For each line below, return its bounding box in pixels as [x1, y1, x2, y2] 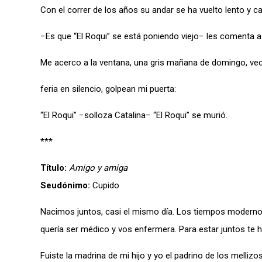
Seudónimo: [40, 180, 90, 191]
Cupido [90, 180, 119, 191]
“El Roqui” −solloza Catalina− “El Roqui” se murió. [40, 110, 227, 120]
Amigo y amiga [69, 163, 127, 173]
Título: [40, 163, 67, 173]
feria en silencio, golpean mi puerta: [40, 84, 176, 94]
